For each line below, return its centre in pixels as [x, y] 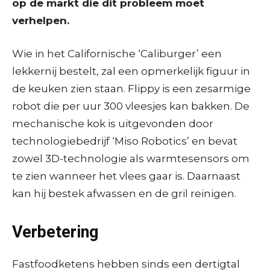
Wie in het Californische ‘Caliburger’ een [117, 53]
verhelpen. [42, 20]
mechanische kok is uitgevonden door [113, 123]
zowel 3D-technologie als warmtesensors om [131, 158]
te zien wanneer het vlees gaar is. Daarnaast [126, 176]
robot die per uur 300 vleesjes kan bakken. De [131, 106]
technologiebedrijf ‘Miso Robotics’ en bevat [125, 141]
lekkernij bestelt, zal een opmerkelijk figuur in [131, 71]
